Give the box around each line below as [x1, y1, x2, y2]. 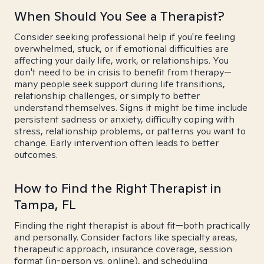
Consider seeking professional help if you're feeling [14, 31, 235, 43]
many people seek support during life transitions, [14, 78, 225, 90]
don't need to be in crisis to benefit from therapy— [14, 66, 232, 78]
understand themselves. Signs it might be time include [14, 101, 247, 114]
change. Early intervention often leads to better [14, 137, 219, 149]
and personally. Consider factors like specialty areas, [14, 231, 237, 243]
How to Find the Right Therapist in [14, 180, 222, 196]
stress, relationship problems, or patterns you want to [14, 125, 246, 137]
